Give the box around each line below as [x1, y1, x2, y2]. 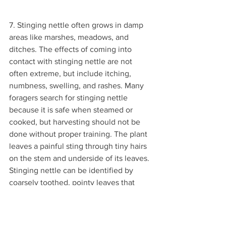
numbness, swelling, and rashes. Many [9, 81, 146, 90]
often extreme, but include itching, [9, 69, 133, 78]
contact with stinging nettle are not [9, 57, 134, 66]
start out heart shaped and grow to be [9, 190, 143, 199]
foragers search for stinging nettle [9, 93, 130, 102]
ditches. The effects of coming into [9, 45, 134, 54]
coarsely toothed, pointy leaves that [9, 178, 137, 187]
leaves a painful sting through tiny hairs [9, 142, 149, 151]
